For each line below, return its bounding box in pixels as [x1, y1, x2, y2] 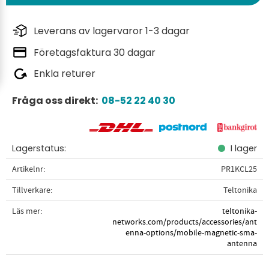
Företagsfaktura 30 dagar [34, 45, 156, 59]
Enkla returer [34, 67, 95, 81]
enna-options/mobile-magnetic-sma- [125, 226, 257, 238]
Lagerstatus [12, 142, 64, 154]
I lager [230, 142, 257, 154]
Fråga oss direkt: [12, 94, 101, 108]
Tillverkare [12, 184, 50, 196]
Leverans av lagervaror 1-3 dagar [34, 23, 190, 38]
